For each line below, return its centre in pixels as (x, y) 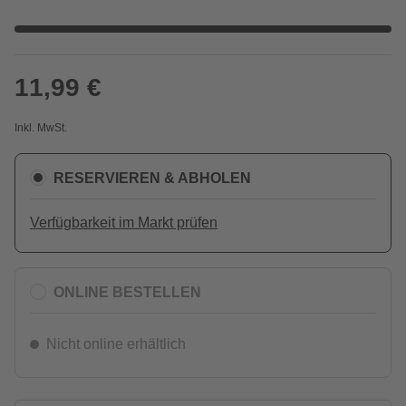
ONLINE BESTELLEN (127, 292)
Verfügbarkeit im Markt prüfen (124, 222)
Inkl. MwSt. (41, 128)
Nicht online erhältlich (116, 344)
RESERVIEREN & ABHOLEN (152, 178)
